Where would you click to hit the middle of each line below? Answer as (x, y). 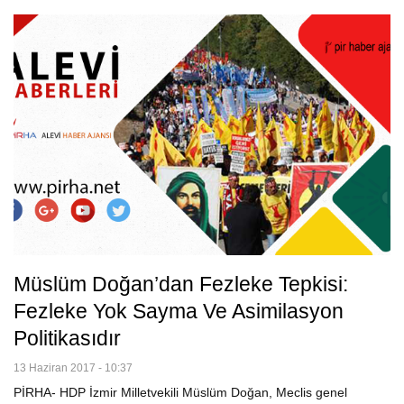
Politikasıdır (67, 339)
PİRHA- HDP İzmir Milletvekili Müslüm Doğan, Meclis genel (180, 393)
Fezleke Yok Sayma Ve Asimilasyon (179, 312)
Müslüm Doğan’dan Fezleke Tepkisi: (181, 285)
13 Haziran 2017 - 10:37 (73, 368)
